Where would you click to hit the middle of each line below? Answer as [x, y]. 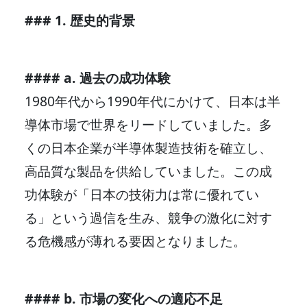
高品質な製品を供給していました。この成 [148, 171]
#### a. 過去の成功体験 [98, 77]
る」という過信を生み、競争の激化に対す [148, 217]
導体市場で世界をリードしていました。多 [148, 124]
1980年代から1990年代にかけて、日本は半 [152, 101]
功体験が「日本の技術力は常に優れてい [142, 194]
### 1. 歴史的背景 [80, 20]
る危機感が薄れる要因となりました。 [135, 241]
